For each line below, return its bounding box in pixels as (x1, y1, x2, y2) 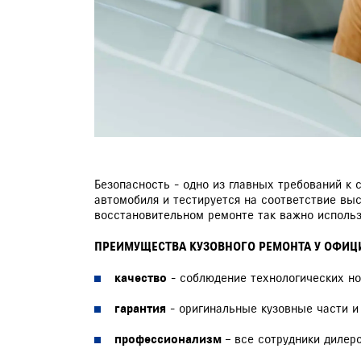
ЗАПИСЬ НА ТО (263, 122, 344, 137)
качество (114, 271, 167, 285)
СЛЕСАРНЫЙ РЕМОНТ (94, 59, 207, 73)
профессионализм (114, 332, 222, 346)
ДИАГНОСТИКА (94, 23, 172, 37)
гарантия (114, 301, 166, 316)
